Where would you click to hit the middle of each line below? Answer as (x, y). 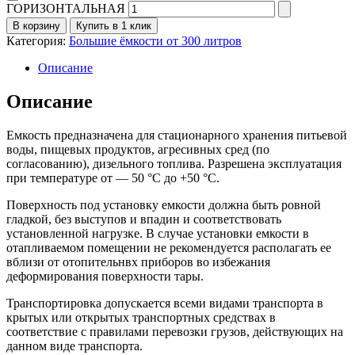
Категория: (38, 41)
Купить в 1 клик (114, 26)
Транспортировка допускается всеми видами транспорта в (165, 303)
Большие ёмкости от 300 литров (155, 41)
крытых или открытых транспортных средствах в (141, 317)
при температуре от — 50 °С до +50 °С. (113, 177)
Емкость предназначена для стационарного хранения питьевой (177, 135)
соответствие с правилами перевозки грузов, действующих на (175, 331)
